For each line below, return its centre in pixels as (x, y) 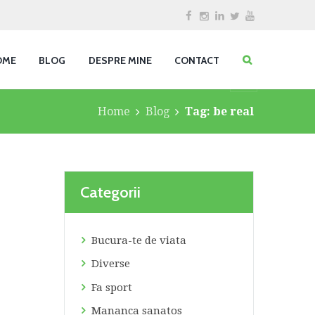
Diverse (111, 264)
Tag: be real (219, 111)
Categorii (110, 192)
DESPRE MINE (120, 60)
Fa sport (112, 287)
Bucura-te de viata (139, 240)
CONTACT (197, 60)
